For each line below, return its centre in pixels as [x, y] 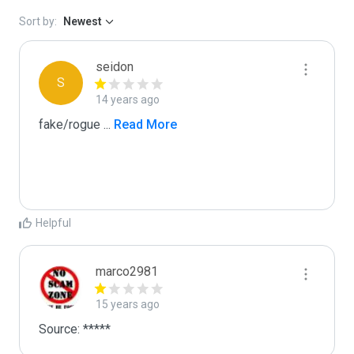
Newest [83, 21]
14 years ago [128, 100]
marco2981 [127, 271]
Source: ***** [75, 329]
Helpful [53, 223]
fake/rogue [71, 124]
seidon [115, 67]
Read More [144, 124]
